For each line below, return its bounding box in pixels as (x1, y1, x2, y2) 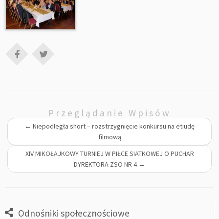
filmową (98, 132, 121, 141)
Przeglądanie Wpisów (48, 107, 171, 119)
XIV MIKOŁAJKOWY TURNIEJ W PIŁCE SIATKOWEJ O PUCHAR (25, 149, 194, 158)
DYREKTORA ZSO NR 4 (74, 159, 138, 169)
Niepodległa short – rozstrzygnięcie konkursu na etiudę (31, 121, 195, 131)
